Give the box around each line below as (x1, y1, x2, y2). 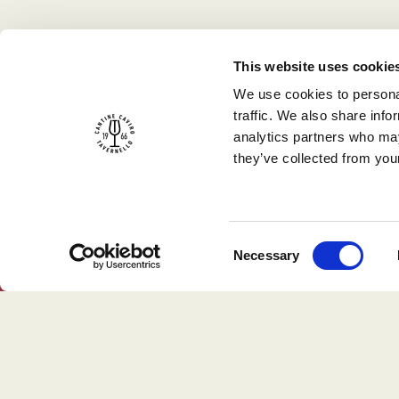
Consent (232, 236, 282, 252)
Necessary (233, 248, 300, 263)
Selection (232, 257, 288, 273)
